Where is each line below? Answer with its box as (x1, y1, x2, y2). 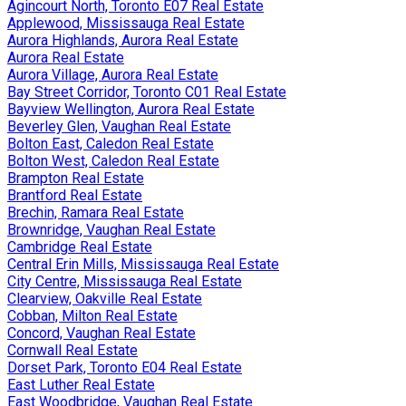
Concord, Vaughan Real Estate (7, 324, 196, 342)
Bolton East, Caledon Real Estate (7, 134, 214, 152)
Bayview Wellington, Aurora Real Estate (7, 100, 255, 118)
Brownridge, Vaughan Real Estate (7, 220, 216, 238)
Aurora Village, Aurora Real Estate (7, 65, 218, 83)
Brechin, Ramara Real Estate (7, 203, 184, 221)
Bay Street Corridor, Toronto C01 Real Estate (7, 82, 286, 101)
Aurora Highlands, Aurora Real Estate (7, 31, 238, 49)
